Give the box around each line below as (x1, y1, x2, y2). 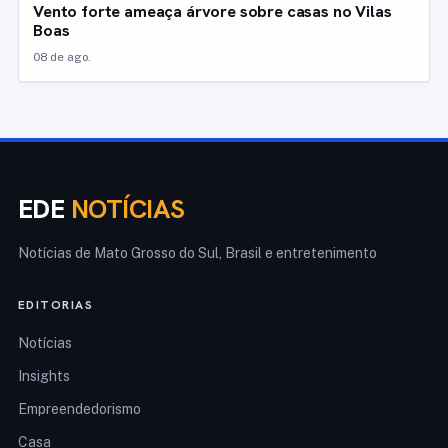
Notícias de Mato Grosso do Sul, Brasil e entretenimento (18, 245, 377, 262)
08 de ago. (33, 50, 91, 65)
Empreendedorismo (18, 401, 141, 418)
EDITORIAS (18, 297, 93, 314)
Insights (18, 368, 70, 385)
